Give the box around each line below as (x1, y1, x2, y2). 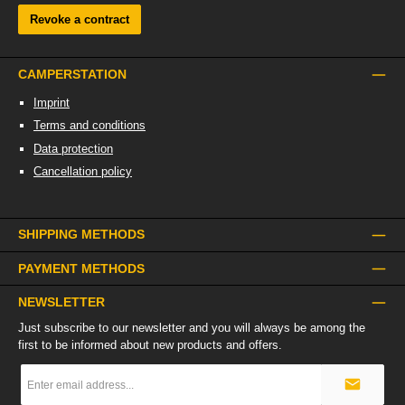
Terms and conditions (33, 118, 146, 133)
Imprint (33, 95, 70, 109)
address (21, 381, 58, 392)
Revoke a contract (30, 12, 129, 26)
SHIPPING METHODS (18, 227, 145, 242)
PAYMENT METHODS (18, 260, 145, 276)
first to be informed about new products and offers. (18, 337, 282, 352)
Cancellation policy (33, 164, 132, 178)
